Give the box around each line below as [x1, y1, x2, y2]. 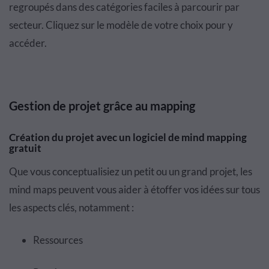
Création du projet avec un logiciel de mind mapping [9, 131, 247, 144]
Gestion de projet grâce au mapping [9, 98, 195, 113]
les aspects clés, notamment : [9, 201, 134, 214]
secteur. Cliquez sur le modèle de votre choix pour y [9, 19, 233, 32]
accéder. [9, 37, 47, 50]
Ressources [33, 234, 83, 247]
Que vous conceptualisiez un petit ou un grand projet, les [9, 165, 252, 178]
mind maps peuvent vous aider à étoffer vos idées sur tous [9, 183, 260, 196]
